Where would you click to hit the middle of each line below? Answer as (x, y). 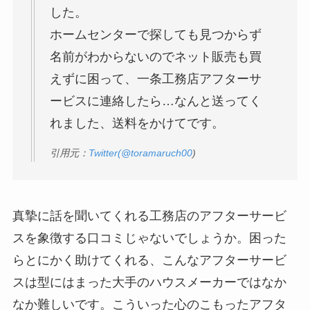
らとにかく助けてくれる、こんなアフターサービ (149, 261)
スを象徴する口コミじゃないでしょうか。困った (149, 238)
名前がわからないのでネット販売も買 (155, 57)
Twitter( (104, 153)
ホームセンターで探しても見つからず (155, 35)
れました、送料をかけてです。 (137, 124)
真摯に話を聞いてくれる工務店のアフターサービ (149, 216)
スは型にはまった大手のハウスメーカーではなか (149, 283)
